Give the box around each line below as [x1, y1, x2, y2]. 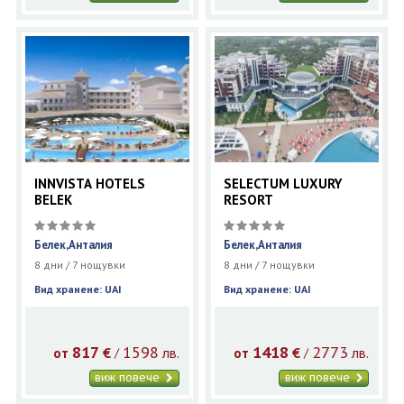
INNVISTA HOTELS [33, 175, 145, 193]
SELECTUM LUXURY [224, 175, 343, 193]
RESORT [224, 191, 274, 209]
